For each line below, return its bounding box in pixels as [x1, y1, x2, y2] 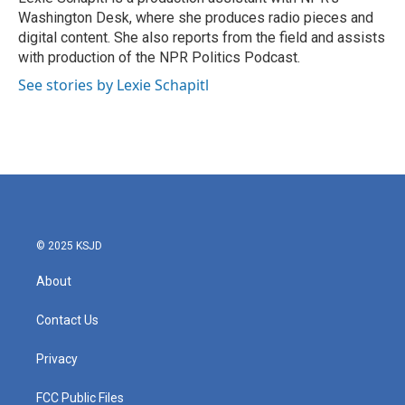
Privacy [36, 352, 78, 366]
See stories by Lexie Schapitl [18, 75, 209, 95]
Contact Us [36, 313, 99, 327]
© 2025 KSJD [36, 240, 102, 252]
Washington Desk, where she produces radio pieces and [18, 9, 373, 26]
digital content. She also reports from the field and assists [18, 29, 385, 46]
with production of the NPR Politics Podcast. [18, 49, 300, 66]
